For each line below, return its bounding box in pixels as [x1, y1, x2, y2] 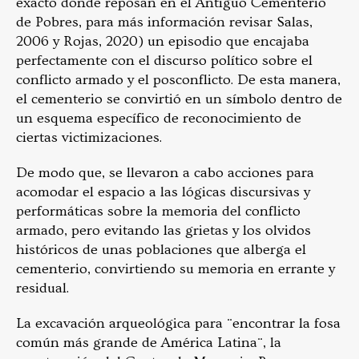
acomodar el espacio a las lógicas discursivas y [16, 183, 310, 200]
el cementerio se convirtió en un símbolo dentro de [16, 90, 342, 107]
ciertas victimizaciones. [16, 128, 162, 146]
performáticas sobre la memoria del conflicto [16, 202, 301, 220]
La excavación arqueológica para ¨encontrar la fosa [16, 314, 341, 332]
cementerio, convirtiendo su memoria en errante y [16, 260, 335, 277]
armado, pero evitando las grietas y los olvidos [16, 221, 311, 239]
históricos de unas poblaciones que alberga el [16, 240, 306, 258]
